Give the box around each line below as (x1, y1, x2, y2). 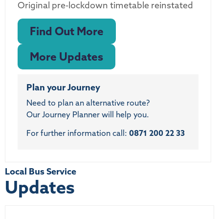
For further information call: (26, 128, 129, 138)
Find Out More (30, 23, 104, 38)
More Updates (30, 49, 103, 64)
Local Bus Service (5, 166, 76, 177)
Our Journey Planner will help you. (26, 109, 149, 119)
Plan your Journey (26, 81, 100, 93)
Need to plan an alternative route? (26, 97, 150, 108)
